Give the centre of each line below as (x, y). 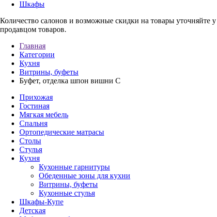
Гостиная (34, 106)
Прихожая (36, 97)
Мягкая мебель (44, 115)
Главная (32, 46)
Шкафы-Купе (41, 202)
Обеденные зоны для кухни (85, 176)
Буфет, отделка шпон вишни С (70, 81)
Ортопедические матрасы (62, 132)
